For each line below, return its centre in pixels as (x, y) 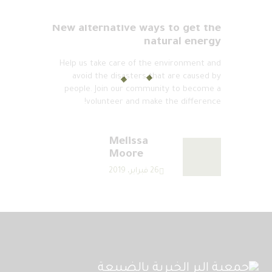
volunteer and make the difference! (154, 103)
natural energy (182, 43)
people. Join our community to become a (143, 90)
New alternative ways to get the (136, 29)
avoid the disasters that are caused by (147, 77)
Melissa (128, 142)
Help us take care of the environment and (140, 64)
